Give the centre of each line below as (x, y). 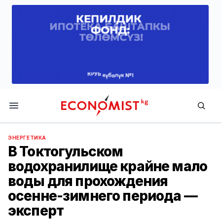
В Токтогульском (66, 151)
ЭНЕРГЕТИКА (27, 138)
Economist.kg (85, 121)
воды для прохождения (88, 181)
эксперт (36, 211)
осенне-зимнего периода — (103, 196)
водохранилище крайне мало (108, 166)
